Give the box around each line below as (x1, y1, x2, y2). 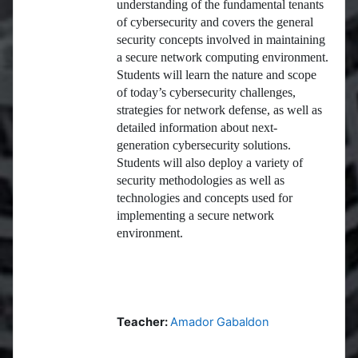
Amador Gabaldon (170, 315, 269, 330)
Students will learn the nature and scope (117, 68, 316, 82)
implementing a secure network (117, 209, 274, 223)
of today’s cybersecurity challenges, (117, 86, 296, 100)
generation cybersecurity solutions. (117, 138, 291, 153)
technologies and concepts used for (117, 191, 292, 205)
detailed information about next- (117, 121, 277, 135)
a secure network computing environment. (117, 50, 328, 65)
